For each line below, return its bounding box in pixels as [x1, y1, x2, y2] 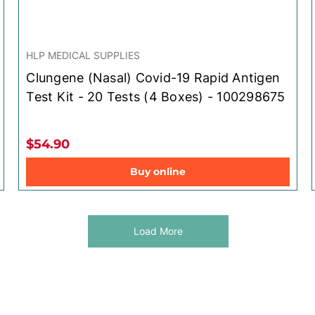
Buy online [129, 165, 186, 178]
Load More [133, 224, 183, 237]
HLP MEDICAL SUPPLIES [26, 49, 141, 61]
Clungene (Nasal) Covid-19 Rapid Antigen [26, 70, 281, 85]
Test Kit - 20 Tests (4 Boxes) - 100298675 [26, 89, 285, 104]
